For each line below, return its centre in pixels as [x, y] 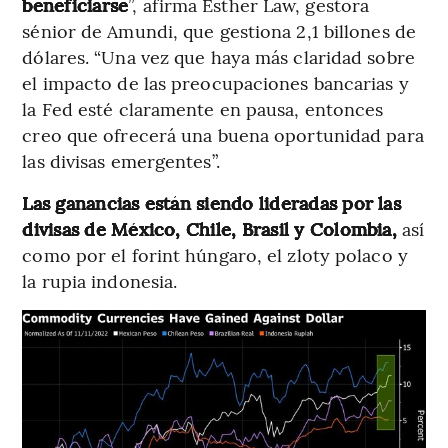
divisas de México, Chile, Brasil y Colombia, [209, 229]
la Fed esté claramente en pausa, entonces [203, 109]
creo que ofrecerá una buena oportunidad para [223, 135]
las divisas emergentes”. [121, 161]
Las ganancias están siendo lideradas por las [211, 203]
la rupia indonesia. [100, 281]
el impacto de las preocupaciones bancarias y [215, 83]
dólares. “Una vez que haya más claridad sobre [218, 57]
